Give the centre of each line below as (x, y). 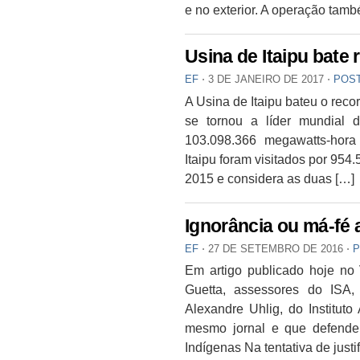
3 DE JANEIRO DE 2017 (266, 80)
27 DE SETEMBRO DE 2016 (276, 248)
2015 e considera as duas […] (270, 178)
